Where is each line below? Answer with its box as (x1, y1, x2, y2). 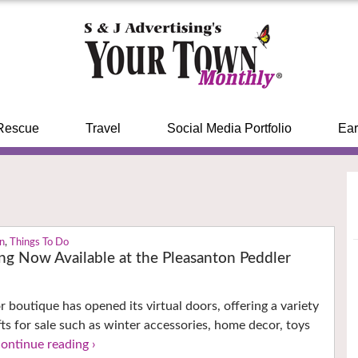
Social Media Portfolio (166, 121, 292, 135)
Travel (85, 121, 121, 135)
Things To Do (10, 237, 70, 249)
